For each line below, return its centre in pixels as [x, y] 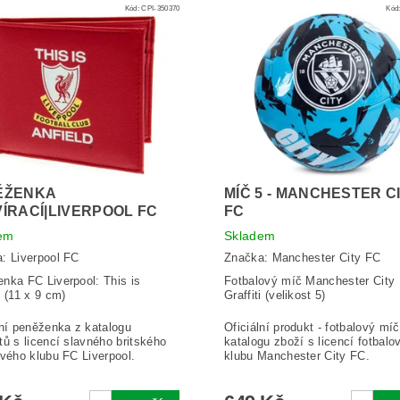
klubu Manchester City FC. [296, 355]
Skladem [250, 236]
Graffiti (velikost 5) [275, 295]
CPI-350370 [161, 8]
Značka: [248, 257]
